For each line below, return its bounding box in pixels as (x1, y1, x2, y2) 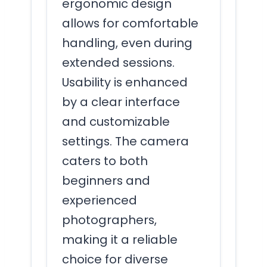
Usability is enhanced (62, 74, 188, 91)
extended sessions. (62, 54, 175, 72)
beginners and (62, 172, 150, 190)
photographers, (62, 212, 157, 229)
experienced (62, 192, 137, 209)
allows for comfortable (62, 15, 198, 32)
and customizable (62, 113, 170, 131)
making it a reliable (62, 231, 178, 249)
